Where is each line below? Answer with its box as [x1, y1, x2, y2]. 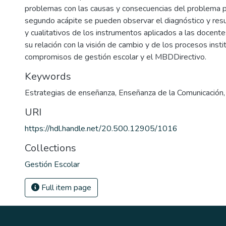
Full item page [39, 182, 91, 193]
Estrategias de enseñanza [25, 87, 115, 98]
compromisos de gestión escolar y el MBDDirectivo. [25, 51, 206, 63]
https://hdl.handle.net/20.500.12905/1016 [25, 123, 178, 134]
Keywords [25, 70, 71, 83]
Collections [25, 141, 76, 155]
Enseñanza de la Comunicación [119, 87, 223, 98]
